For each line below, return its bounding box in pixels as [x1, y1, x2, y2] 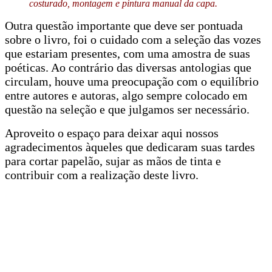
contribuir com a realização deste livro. [5, 168, 199, 182]
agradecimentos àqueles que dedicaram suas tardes [5, 140, 255, 154]
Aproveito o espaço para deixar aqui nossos [5, 126, 219, 140]
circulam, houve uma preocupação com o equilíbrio [5, 74, 259, 88]
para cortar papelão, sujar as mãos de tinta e [5, 154, 221, 168]
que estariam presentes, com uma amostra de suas [5, 46, 250, 60]
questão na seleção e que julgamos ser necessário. [5, 102, 250, 116]
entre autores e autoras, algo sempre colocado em [5, 88, 248, 102]
